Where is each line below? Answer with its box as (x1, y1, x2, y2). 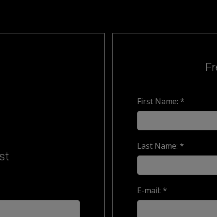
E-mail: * (137, 185, 167, 196)
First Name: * (137, 95, 185, 107)
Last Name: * (137, 140, 184, 151)
